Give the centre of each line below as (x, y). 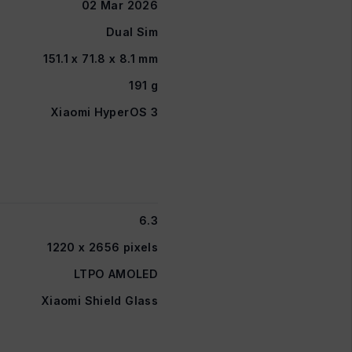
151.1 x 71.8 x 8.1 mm (101, 58)
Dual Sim (132, 31)
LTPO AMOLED (115, 273)
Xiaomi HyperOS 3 (104, 112)
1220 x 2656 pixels (103, 247)
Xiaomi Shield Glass (99, 300)
